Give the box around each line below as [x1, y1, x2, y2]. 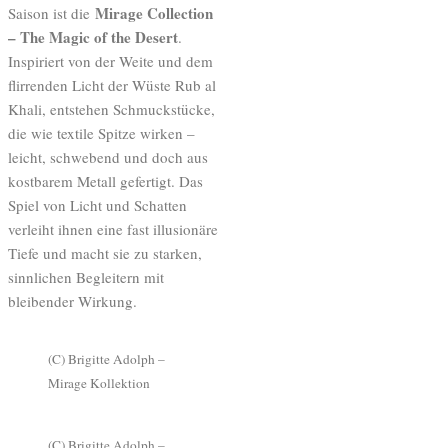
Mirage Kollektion [48, 374, 150, 393]
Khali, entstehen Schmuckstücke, [8, 99, 215, 120]
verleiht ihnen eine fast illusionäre [8, 219, 218, 240]
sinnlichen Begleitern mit [8, 267, 164, 288]
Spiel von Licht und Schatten [8, 195, 187, 216]
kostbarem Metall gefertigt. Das [8, 171, 203, 192]
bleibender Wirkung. [8, 291, 137, 312]
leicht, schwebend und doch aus [8, 147, 208, 168]
